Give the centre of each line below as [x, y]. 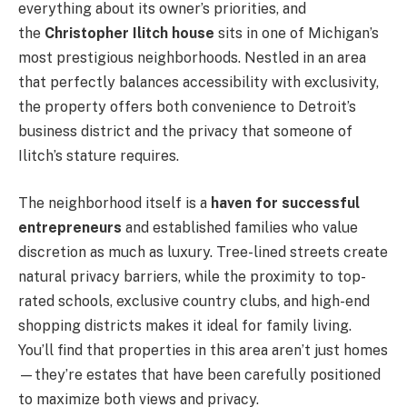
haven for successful [285, 203]
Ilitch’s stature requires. [99, 156]
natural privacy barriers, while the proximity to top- [192, 276]
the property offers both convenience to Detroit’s [187, 107]
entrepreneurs [70, 227]
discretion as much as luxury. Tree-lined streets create [203, 252]
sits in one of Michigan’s [297, 34]
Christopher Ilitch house [129, 34]
